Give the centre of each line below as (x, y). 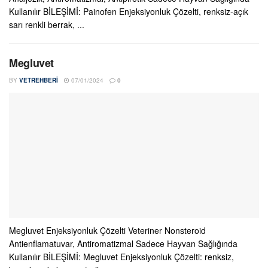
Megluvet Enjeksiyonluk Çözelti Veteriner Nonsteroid (107, 230)
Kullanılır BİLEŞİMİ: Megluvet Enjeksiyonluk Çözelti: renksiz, (121, 257)
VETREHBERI (39, 80)
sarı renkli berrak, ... (47, 25)
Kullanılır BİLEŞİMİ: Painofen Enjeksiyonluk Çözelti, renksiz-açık (129, 11)
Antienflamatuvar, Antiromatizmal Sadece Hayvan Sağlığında (123, 243)
